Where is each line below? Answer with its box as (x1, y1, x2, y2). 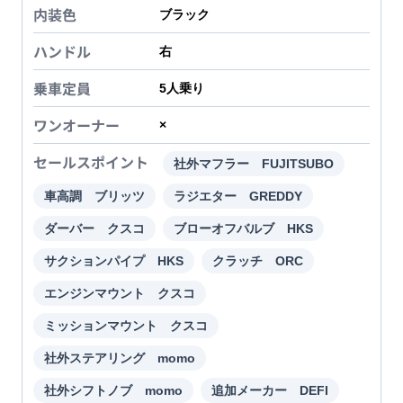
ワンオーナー (33, 114, 120, 137)
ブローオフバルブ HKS (174, 221, 313, 237)
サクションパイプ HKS (44, 254, 184, 269)
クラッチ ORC (212, 254, 303, 269)
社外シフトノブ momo (44, 383, 183, 399)
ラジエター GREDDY (174, 189, 302, 204)
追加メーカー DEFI (211, 383, 328, 399)
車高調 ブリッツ (44, 189, 145, 204)
